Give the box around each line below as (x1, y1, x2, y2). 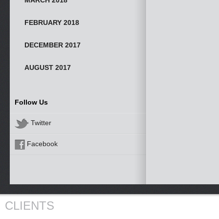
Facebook (25, 140, 58, 148)
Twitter (29, 119, 51, 127)
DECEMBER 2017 (24, 41, 81, 49)
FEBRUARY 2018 (24, 19, 79, 26)
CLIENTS (5, 199, 54, 213)
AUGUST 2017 (24, 64, 71, 71)
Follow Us (15, 98, 48, 106)
